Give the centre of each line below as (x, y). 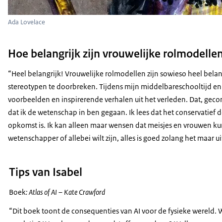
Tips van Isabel (46, 172)
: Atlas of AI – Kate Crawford (65, 192)
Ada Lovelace (27, 22)
